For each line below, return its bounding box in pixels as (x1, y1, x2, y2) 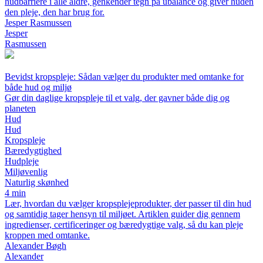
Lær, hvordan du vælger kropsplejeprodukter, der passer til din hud (5, 198, 251, 208)
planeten (5, 103, 36, 113)
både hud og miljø (5, 82, 72, 92)
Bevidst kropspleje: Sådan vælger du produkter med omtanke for (5, 72, 244, 82)
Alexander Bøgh (5, 241, 66, 251)
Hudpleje (5, 156, 39, 166)
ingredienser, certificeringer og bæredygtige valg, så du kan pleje (5, 220, 243, 230)
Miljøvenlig (5, 167, 48, 177)
